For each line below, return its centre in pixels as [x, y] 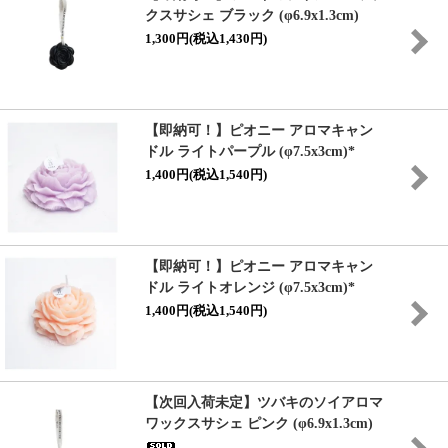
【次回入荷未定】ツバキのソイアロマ [263, 402]
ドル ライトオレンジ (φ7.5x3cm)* [249, 287]
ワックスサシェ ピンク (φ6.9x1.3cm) [258, 423]
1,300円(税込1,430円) [205, 38]
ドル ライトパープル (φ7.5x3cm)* [249, 151]
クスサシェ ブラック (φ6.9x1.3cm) [251, 15]
